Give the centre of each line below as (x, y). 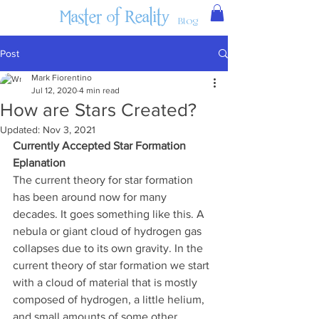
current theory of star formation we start (113, 265)
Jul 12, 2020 (54, 90)
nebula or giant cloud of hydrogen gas (109, 231)
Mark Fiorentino (62, 78)
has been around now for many (91, 197)
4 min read (99, 90)
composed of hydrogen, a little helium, (110, 299)
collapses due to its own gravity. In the (109, 248)
